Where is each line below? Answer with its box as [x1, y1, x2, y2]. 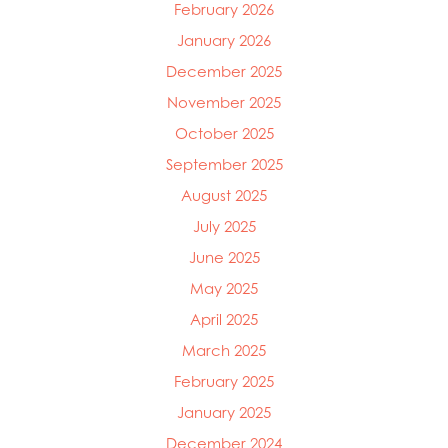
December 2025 [166, 61, 282, 81]
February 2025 [174, 371, 274, 391]
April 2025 [190, 309, 258, 329]
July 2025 [192, 216, 256, 236]
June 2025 [188, 247, 260, 267]
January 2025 [177, 402, 271, 422]
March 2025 [182, 340, 266, 360]
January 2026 [177, 30, 271, 50]
